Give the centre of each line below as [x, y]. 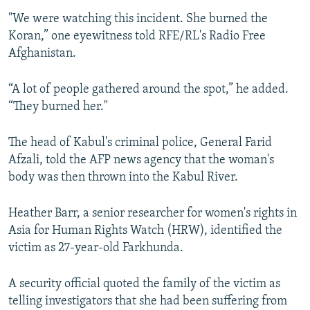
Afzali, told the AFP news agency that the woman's [141, 161]
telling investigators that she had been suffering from [148, 302]
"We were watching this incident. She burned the [138, 19]
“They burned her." [58, 107]
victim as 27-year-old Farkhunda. [96, 248]
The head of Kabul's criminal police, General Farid [140, 143]
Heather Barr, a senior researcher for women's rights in [153, 214]
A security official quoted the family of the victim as [144, 284]
